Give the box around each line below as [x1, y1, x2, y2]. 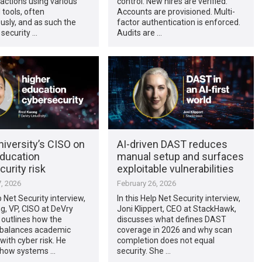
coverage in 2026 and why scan [116, 225, 232, 235]
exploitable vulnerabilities [116, 162, 234, 175]
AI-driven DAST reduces [116, 137, 227, 150]
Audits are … [116, 27, 162, 37]
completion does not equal [116, 235, 215, 245]
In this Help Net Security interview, [116, 193, 240, 203]
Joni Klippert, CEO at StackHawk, [116, 204, 236, 213]
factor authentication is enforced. [116, 17, 240, 27]
